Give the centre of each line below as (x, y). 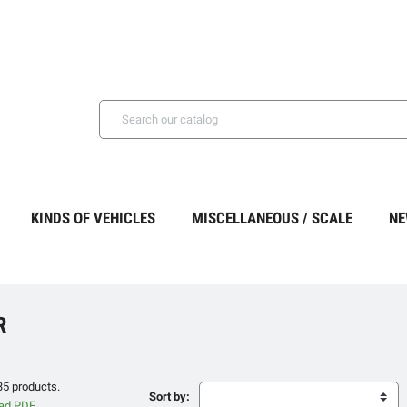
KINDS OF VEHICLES (93, 218)
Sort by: (169, 396)
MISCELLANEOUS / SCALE (272, 218)
